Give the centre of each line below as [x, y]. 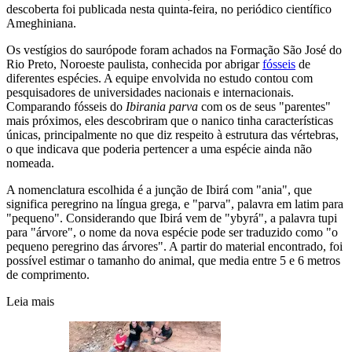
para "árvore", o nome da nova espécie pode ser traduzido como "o [172, 232]
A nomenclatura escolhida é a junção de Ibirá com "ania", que [159, 189]
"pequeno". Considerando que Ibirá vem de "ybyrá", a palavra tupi [172, 218]
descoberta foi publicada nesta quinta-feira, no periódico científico [169, 9]
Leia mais [30, 301]
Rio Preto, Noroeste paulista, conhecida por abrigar [134, 64]
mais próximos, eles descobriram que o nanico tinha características [170, 120]
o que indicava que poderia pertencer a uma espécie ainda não [159, 148]
